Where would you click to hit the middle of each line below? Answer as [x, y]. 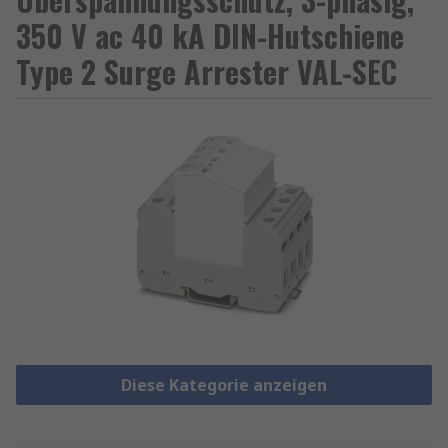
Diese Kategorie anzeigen [223, 385]
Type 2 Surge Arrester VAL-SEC [206, 71]
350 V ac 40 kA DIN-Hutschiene [210, 35]
